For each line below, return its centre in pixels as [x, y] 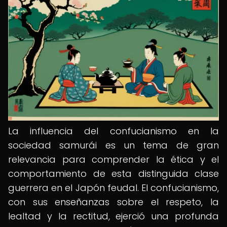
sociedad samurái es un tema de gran [113, 145]
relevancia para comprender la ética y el [113, 159]
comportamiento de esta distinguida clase [113, 174]
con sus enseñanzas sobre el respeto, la [113, 202]
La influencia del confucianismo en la [113, 131]
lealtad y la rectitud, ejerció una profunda [113, 216]
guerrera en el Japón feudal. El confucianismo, [113, 188]
